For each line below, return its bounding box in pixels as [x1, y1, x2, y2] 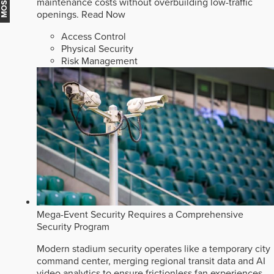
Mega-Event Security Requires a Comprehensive [37, 208, 243, 221]
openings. [37, 8, 81, 21]
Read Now [81, 8, 125, 21]
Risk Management [61, 54, 138, 67]
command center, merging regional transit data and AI [37, 254, 265, 267]
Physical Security [61, 42, 133, 55]
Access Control [61, 30, 126, 43]
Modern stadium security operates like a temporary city [37, 242, 270, 255]
